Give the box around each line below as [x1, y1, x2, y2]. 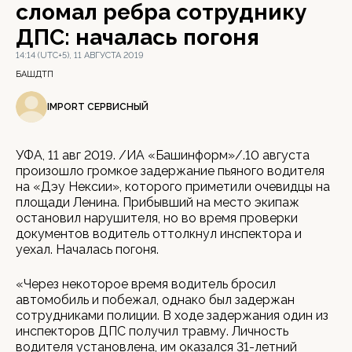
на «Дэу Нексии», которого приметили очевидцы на [16, 179, 330, 194]
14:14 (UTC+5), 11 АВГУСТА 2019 [16, 50, 144, 60]
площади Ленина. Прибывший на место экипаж [16, 195, 299, 210]
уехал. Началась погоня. [16, 242, 159, 257]
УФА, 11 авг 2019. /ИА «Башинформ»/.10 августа [16, 148, 310, 163]
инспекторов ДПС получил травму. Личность [16, 324, 288, 339]
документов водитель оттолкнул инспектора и [16, 226, 302, 241]
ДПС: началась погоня [16, 24, 259, 50]
